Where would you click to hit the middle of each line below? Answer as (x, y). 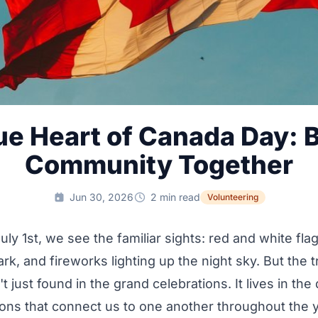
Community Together (159, 165)
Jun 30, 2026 (102, 197)
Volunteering (232, 197)
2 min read (175, 197)
